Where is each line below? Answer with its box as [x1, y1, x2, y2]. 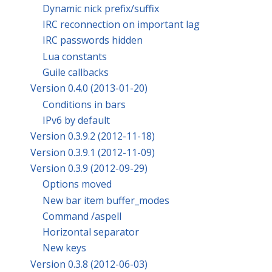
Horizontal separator [42, 225, 139, 239]
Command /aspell [42, 209, 121, 223]
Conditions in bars [42, 97, 126, 111]
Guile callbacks [42, 65, 109, 79]
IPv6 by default [42, 113, 110, 127]
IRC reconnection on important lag [42, 17, 200, 31]
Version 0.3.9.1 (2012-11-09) [30, 145, 155, 159]
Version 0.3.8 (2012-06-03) [30, 257, 148, 271]
